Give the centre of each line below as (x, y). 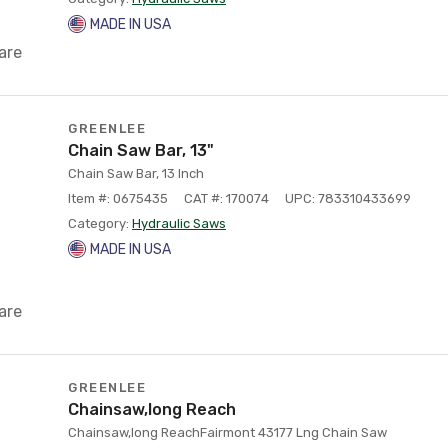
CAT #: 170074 (226, 198)
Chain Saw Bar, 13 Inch (136, 173)
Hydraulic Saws (179, 223)
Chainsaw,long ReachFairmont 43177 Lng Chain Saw (227, 432)
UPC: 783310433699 (348, 198)
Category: (100, 223)
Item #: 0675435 (118, 198)
